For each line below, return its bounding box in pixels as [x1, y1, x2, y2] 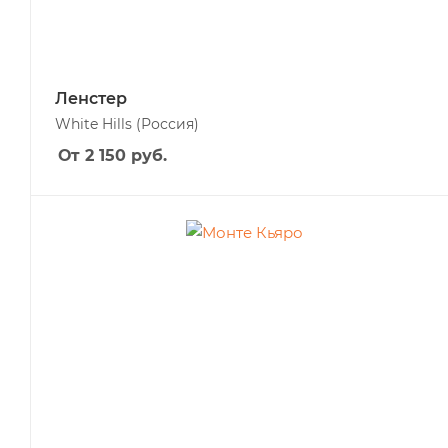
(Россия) [136, 115, 199, 133]
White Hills [55, 115, 136, 133]
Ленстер [55, 89, 127, 108]
